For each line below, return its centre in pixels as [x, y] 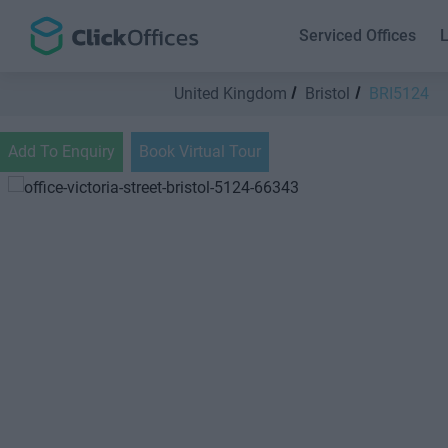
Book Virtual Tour [200, 151]
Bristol [328, 93]
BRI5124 [398, 93]
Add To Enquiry [61, 151]
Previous [73, 342]
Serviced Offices [358, 35]
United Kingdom [230, 93]
